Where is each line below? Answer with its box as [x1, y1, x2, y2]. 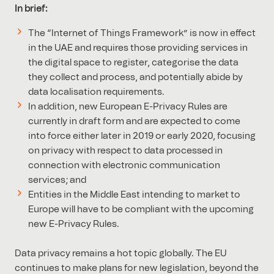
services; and [28, 176, 86, 185]
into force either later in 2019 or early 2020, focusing [28, 131, 256, 141]
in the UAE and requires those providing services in [28, 43, 248, 53]
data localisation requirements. [28, 87, 165, 97]
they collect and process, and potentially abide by [28, 73, 243, 82]
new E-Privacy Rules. [28, 220, 119, 229]
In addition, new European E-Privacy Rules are [28, 102, 228, 111]
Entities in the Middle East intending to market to [28, 190, 240, 199]
